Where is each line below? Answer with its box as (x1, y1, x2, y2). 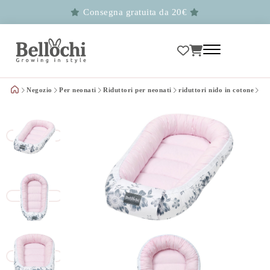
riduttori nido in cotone (178, 87, 254, 93)
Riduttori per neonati (103, 87, 172, 93)
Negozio (27, 87, 52, 93)
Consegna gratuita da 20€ (83, 7, 187, 17)
